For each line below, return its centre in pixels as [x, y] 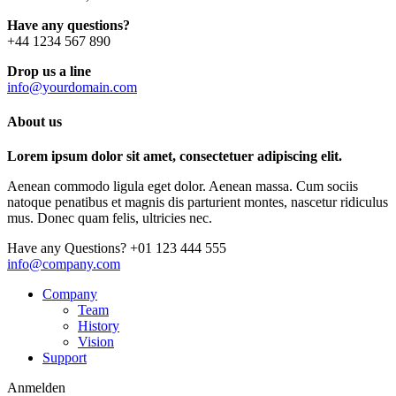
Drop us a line [49, 71]
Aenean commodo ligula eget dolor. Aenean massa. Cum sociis [183, 187]
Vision [96, 342]
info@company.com [64, 264]
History [99, 326]
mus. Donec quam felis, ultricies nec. [110, 218]
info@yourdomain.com [72, 87]
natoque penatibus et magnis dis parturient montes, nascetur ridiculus [198, 202]
